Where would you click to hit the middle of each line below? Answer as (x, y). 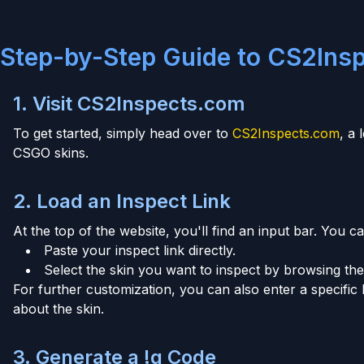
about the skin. (58, 308)
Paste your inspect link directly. (140, 250)
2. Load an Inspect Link (122, 201)
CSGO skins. (51, 152)
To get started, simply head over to (123, 133)
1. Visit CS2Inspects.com (129, 103)
